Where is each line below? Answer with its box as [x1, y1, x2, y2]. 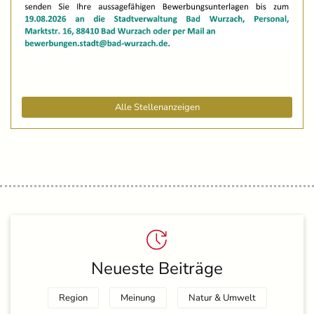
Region [58, 292, 88, 305]
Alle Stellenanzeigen [114, 101, 200, 114]
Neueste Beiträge [91, 257, 223, 280]
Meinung [120, 292, 156, 305]
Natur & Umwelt [188, 292, 256, 305]
